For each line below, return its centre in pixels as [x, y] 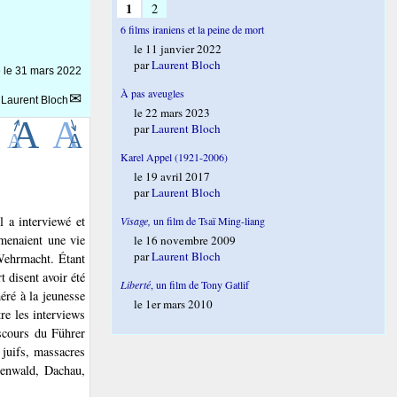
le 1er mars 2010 [174, 304]
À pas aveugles [153, 93]
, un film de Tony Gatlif [200, 284]
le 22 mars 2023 [172, 113]
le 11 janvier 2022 [178, 49]
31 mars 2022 [48, 71]
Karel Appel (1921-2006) [175, 157]
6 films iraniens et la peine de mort [193, 29]
